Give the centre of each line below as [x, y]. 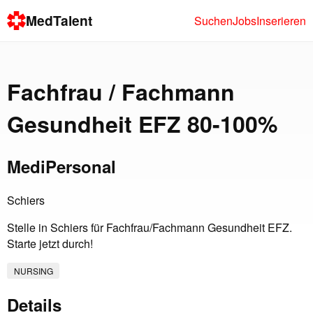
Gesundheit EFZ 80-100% [142, 123]
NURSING [33, 271]
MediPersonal [61, 167]
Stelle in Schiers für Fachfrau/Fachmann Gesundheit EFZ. [150, 228]
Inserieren [281, 20]
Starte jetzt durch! [50, 244]
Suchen [213, 20]
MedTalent [59, 21]
